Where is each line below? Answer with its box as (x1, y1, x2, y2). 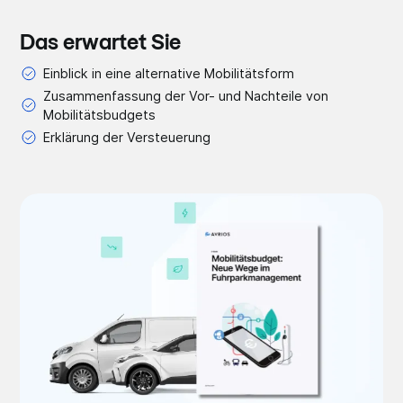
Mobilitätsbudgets (42, 107, 156, 123)
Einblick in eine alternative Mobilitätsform (42, 66, 294, 82)
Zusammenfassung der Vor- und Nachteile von (42, 88, 328, 104)
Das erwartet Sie (20, 33, 182, 56)
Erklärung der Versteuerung (42, 130, 210, 146)
